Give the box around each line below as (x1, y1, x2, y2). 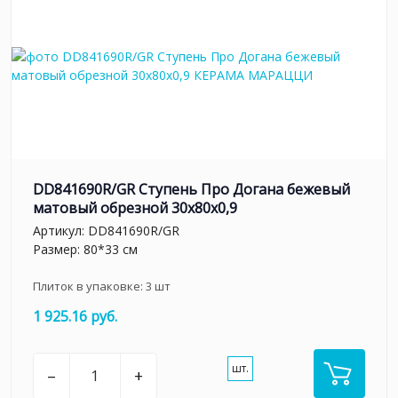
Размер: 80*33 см (33, 240, 138, 258)
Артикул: (33, 221, 88, 239)
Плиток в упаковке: (33, 277, 146, 294)
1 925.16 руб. (33, 306, 117, 326)
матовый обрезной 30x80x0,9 (33, 198, 237, 219)
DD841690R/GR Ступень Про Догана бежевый (33, 179, 350, 200)
